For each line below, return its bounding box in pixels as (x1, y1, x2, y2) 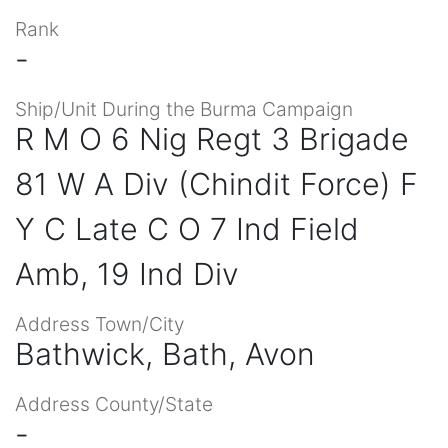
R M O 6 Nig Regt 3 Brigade (15, 120, 409, 157)
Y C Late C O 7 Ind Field (15, 210, 359, 247)
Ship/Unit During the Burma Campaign (15, 96, 353, 121)
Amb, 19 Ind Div (15, 255, 239, 292)
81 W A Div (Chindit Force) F (15, 165, 418, 202)
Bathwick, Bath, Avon (15, 335, 315, 372)
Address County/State (15, 391, 213, 416)
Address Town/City (15, 311, 184, 336)
